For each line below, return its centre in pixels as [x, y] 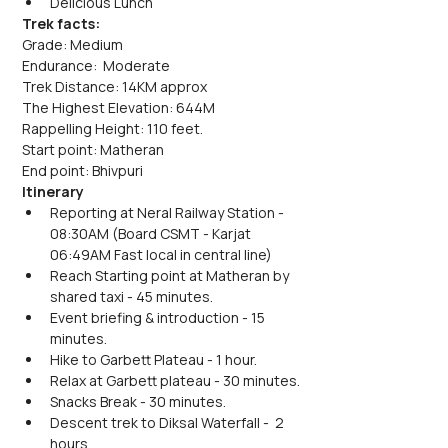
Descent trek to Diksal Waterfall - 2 [168, 422]
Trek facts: [61, 23]
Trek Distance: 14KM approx [114, 86]
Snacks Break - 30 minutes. [138, 401]
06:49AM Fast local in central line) [161, 254]
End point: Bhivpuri [82, 170]
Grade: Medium [72, 44]
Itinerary [53, 191]
